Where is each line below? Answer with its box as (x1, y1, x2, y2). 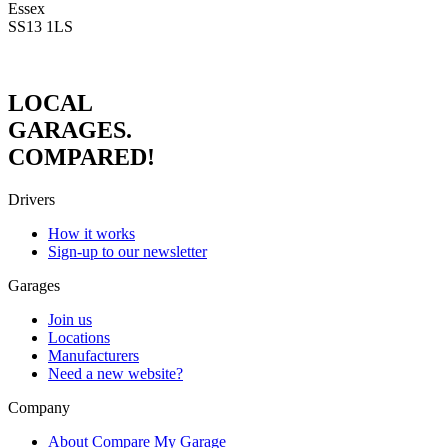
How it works (48, 224, 135, 242)
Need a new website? (48, 364, 183, 382)
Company (8, 398, 70, 416)
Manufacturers (48, 346, 139, 364)
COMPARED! (8, 143, 155, 170)
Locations (48, 328, 110, 346)
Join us (48, 310, 92, 328)
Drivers (8, 190, 55, 208)
